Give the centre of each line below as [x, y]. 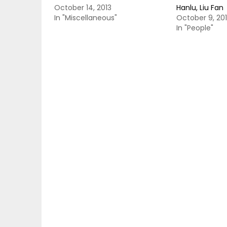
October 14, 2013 [83, 8]
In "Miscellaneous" [86, 18]
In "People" [195, 28]
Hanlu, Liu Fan [200, 8]
